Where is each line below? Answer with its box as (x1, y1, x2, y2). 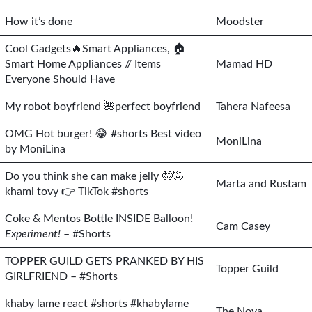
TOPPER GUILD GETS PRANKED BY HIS (5, 256, 204, 267)
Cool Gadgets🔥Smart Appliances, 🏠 (5, 43, 185, 54)
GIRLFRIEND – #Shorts (5, 271, 118, 282)
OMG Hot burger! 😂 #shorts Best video (5, 128, 201, 139)
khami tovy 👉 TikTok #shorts (5, 186, 148, 197)
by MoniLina (5, 143, 65, 155)
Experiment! (5, 228, 61, 240)
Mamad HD (216, 58, 272, 70)
